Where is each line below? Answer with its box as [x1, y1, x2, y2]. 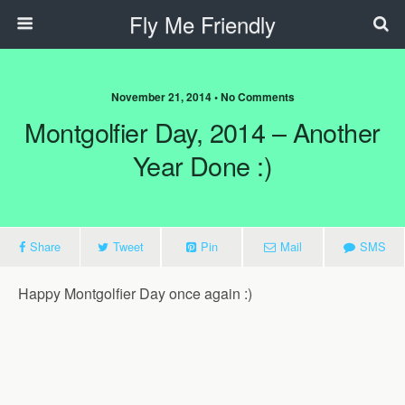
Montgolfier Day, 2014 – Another [24, 113, 381, 150]
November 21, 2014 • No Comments [110, 89, 295, 105]
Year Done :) [132, 146, 273, 184]
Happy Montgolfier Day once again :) [18, 283, 252, 304]
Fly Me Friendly [129, 8, 276, 40]
